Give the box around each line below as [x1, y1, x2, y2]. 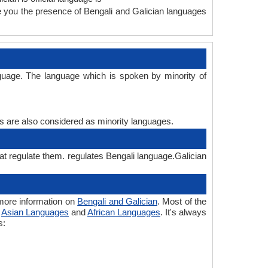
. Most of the [157, 196, 207, 206]
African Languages [87, 207, 160, 217]
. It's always [160, 207, 206, 217]
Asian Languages [1, 207, 69, 217]
